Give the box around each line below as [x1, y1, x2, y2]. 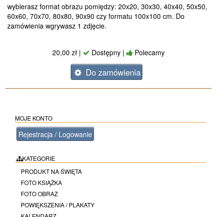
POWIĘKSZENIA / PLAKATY [19, 201, 95, 209]
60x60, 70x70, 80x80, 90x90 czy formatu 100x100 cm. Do [7, 11, 185, 21]
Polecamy [133, 47, 165, 58]
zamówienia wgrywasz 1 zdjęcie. [7, 21, 107, 31]
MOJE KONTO [15, 114, 53, 123]
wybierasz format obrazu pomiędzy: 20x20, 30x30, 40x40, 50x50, [7, 1, 207, 12]
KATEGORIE [22, 154, 55, 163]
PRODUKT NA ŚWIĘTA [19, 167, 82, 176]
